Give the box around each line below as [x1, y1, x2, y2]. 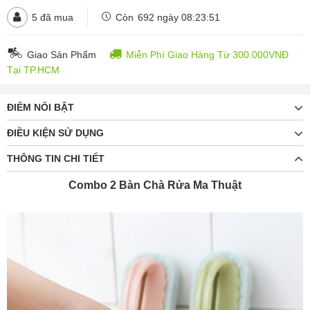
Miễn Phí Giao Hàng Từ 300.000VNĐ [126, 48, 289, 60]
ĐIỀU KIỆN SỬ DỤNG [7, 127, 104, 138]
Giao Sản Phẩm [27, 48, 96, 60]
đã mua [40, 11, 73, 23]
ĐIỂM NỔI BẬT [7, 101, 74, 113]
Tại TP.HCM [7, 64, 60, 75]
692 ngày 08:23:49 [138, 11, 220, 23]
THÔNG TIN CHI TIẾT [7, 152, 104, 164]
